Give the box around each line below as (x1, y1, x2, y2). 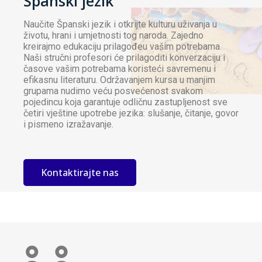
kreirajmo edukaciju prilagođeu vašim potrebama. (23, 41, 222, 53)
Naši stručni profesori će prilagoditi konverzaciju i (23, 52, 225, 64)
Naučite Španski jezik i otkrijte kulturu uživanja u (23, 19, 217, 30)
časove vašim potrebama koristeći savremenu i (23, 63, 216, 75)
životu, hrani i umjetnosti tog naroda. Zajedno (23, 30, 204, 42)
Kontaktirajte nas (41, 166, 119, 180)
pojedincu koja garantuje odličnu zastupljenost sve (23, 96, 227, 108)
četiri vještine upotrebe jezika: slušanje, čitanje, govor (23, 108, 239, 119)
